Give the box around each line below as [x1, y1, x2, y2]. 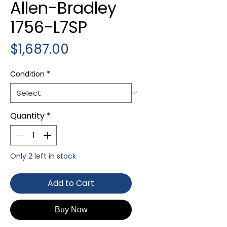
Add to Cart [48, 177, 94, 189]
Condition [10, 68, 45, 79]
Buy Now [54, 205, 88, 214]
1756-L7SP [10, 15, 87, 39]
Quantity [10, 109, 45, 122]
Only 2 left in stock [10, 150, 76, 161]
